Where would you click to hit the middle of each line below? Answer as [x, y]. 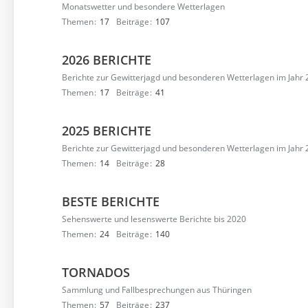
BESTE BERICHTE [111, 201]
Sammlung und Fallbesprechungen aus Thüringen [157, 290]
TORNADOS [96, 272]
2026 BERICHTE [107, 60]
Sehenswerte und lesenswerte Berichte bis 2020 [154, 219]
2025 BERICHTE [107, 131]
